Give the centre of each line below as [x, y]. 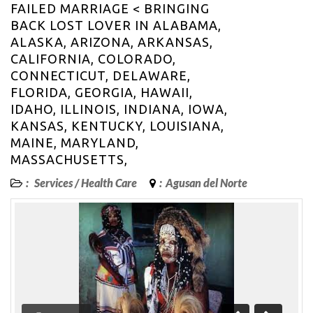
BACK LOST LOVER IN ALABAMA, [116, 26]
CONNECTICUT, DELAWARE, [101, 76]
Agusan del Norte [206, 183]
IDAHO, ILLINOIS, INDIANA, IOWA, [119, 109]
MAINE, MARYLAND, [75, 143]
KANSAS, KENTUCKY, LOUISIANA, [117, 126]
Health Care [109, 183]
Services [53, 183]
